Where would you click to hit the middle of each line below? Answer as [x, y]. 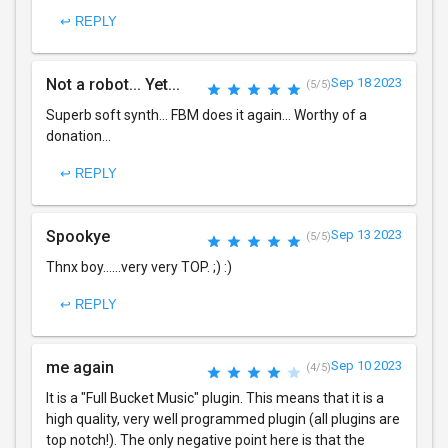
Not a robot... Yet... [113, 84]
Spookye [78, 236]
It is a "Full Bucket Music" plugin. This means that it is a [215, 397]
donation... [78, 135]
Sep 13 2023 [366, 234]
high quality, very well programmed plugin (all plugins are [223, 418]
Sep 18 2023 [366, 82]
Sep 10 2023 [366, 365]
